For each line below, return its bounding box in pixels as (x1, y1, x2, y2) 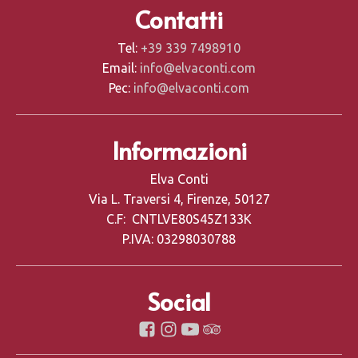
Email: (102, 61, 140, 76)
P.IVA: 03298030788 (122, 232, 236, 247)
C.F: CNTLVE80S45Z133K (106, 212, 252, 227)
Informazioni (111, 133, 247, 167)
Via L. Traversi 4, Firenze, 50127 (88, 192, 270, 207)
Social (147, 284, 211, 318)
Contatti (135, 2, 223, 36)
